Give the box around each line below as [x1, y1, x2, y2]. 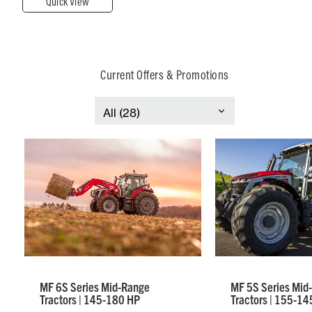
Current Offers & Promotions [100, 67, 229, 83]
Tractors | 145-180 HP [40, 291, 140, 308]
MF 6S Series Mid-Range [40, 279, 150, 295]
